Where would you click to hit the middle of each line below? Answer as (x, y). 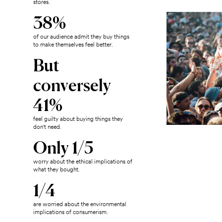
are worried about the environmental (80, 204)
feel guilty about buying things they (78, 119)
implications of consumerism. (71, 212)
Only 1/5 (63, 148)
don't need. (48, 127)
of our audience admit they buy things (82, 37)
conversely (72, 85)
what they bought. (57, 169)
